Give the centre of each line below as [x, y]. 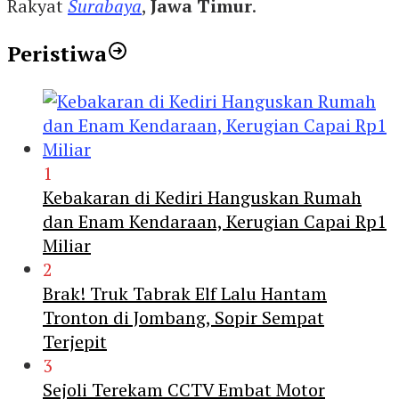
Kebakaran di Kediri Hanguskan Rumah [202, 197]
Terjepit [75, 341]
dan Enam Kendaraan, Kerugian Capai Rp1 [215, 221]
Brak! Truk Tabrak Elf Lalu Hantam [185, 293]
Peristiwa [57, 53]
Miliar [67, 245]
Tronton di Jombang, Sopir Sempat [183, 317]
